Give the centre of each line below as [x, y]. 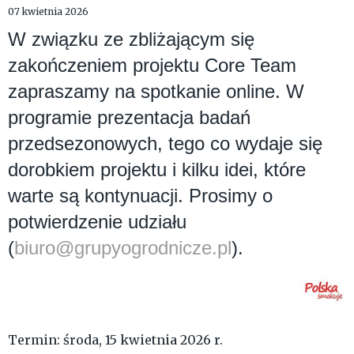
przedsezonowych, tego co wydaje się [165, 144]
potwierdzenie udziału [97, 222]
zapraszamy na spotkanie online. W [156, 92]
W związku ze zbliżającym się [131, 40]
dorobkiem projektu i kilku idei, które [157, 170]
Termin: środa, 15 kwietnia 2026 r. [115, 340]
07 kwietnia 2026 [48, 12]
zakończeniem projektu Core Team [152, 66]
